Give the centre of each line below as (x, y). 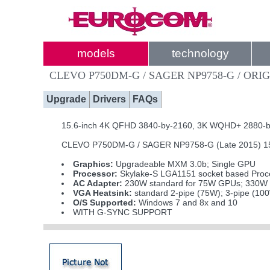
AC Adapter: (98, 183)
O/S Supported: (105, 202)
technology (200, 53)
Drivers (109, 99)
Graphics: (93, 164)
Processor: (96, 174)
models (96, 53)
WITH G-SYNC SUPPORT (123, 212)
